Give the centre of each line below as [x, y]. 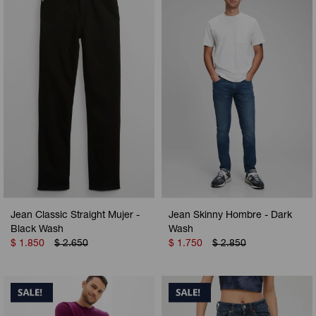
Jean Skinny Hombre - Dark [230, 215]
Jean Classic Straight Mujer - [75, 215]
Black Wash [37, 230]
